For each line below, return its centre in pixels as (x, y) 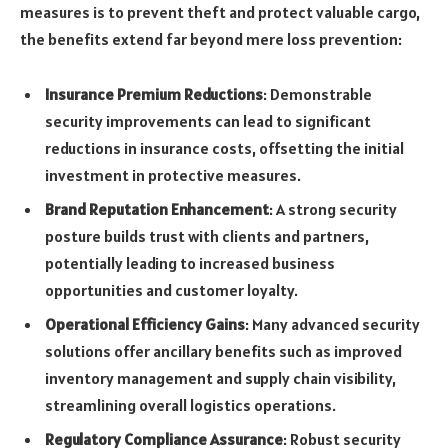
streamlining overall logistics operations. (190, 405)
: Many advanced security (332, 324)
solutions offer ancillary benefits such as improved (223, 351)
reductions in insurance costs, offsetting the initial (224, 148)
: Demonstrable (317, 94)
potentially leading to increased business (190, 263)
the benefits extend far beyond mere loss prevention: (211, 38)
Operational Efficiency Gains (145, 324)
